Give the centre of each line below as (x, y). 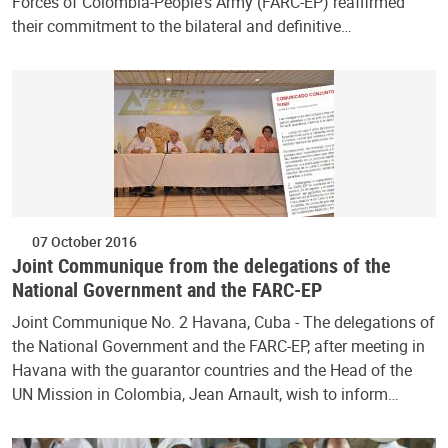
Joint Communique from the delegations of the (201, 265)
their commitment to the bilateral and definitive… (182, 25)
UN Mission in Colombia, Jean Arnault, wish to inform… (205, 393)
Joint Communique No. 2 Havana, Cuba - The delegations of (223, 321)
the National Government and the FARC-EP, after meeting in (218, 345)
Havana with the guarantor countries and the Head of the (212, 369)
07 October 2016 (84, 241)
